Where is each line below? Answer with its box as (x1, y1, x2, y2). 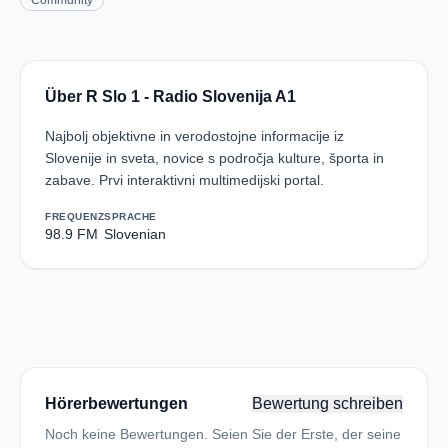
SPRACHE (104, 211, 157, 222)
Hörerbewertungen (45, 395, 188, 412)
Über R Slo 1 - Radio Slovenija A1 (45, 88, 296, 105)
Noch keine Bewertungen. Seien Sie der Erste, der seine (45, 426, 401, 442)
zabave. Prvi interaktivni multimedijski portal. (45, 172, 324, 188)
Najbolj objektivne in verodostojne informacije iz (45, 128, 344, 144)
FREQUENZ (45, 211, 104, 222)
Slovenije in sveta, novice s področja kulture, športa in (45, 150, 384, 166)
